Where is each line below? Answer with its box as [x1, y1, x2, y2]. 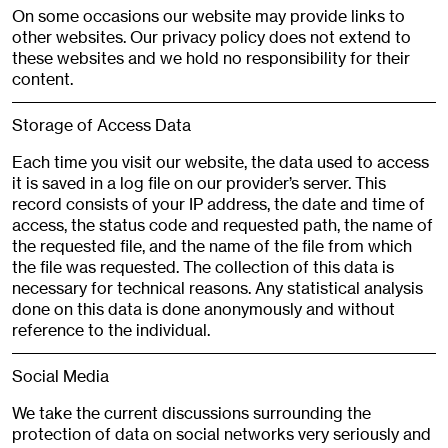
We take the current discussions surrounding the [12, 403, 371, 424]
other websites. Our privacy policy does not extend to [12, 27, 411, 48]
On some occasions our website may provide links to [12, 6, 405, 27]
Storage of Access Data [12, 115, 191, 136]
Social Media [12, 366, 109, 387]
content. [12, 69, 73, 90]
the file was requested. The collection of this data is [12, 257, 394, 278]
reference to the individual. [12, 320, 210, 341]
